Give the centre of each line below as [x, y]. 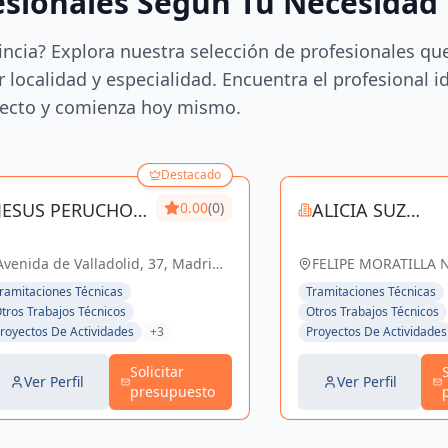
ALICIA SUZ [359, 210]
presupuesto [172, 391]
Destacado [190, 174]
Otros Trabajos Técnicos [372, 311]
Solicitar [156, 371]
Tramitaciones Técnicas [370, 291]
